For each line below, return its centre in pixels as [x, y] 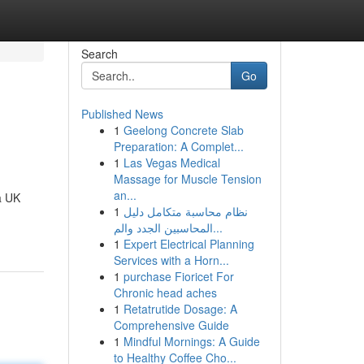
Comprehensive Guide [171, 325]
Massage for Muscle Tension [187, 179]
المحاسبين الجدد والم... [217, 227]
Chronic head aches [165, 292]
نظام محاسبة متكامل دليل [185, 211]
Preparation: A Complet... [178, 146]
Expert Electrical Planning [188, 244]
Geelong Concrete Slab [183, 130]
